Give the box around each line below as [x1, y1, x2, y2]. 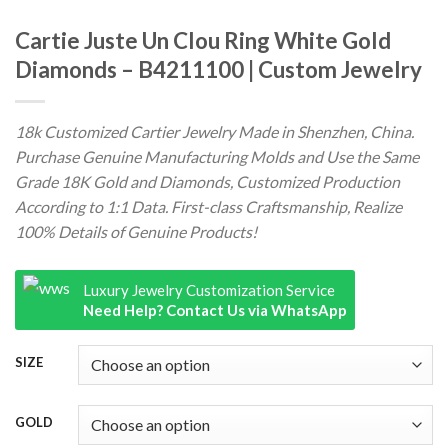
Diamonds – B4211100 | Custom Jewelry [15, 55, 422, 83]
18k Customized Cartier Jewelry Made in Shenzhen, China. [15, 121, 414, 141]
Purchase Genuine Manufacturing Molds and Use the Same [15, 146, 419, 166]
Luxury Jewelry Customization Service [83, 280, 335, 299]
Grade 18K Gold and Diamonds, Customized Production [15, 171, 400, 191]
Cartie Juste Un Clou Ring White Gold [15, 26, 391, 54]
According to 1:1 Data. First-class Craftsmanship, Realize [15, 196, 402, 216]
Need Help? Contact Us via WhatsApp [83, 300, 347, 319]
